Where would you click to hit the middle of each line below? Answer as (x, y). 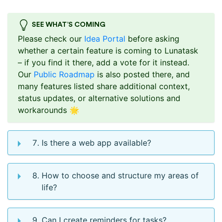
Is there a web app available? (96, 143)
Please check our (51, 39)
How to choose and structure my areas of (120, 176)
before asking (152, 39)
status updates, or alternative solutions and (99, 98)
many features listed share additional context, (104, 86)
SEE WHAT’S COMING (68, 25)
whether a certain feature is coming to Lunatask (108, 51)
